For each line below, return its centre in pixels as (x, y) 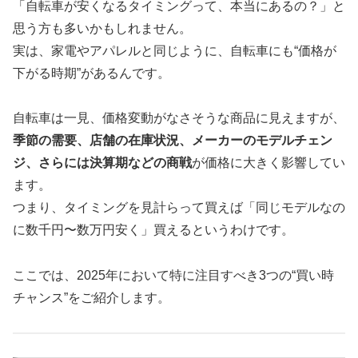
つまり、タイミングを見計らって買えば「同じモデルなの (179, 208)
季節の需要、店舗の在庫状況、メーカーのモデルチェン (173, 141)
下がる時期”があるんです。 (91, 73)
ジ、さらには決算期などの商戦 (102, 163)
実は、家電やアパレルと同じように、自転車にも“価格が (175, 50)
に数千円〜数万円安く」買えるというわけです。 (153, 230)
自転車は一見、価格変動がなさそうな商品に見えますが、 (179, 118)
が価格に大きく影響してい (268, 163)
